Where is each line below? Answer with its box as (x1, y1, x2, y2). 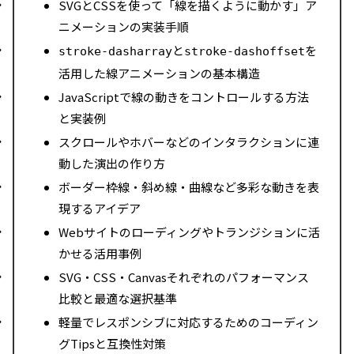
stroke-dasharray (58, 44, 172, 59)
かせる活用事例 (58, 245, 141, 262)
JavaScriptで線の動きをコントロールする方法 (58, 88, 309, 106)
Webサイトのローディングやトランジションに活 (58, 224, 320, 241)
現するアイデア (58, 200, 141, 217)
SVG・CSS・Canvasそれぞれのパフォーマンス (58, 269, 309, 286)
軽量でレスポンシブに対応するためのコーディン (58, 314, 318, 331)
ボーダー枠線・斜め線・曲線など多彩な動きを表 (58, 179, 319, 196)
